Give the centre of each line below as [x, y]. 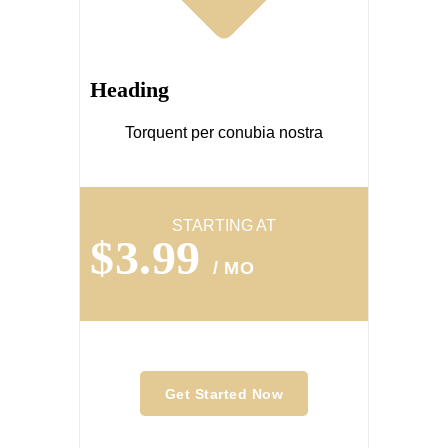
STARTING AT [224, 225]
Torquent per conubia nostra [224, 132]
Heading [129, 89]
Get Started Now [224, 394]
